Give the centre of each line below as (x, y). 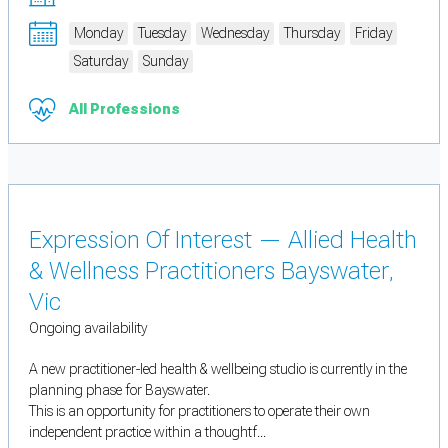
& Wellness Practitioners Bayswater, (211, 270)
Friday (373, 33)
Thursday (312, 33)
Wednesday (235, 33)
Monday (98, 33)
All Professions (124, 109)
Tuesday (162, 33)
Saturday (101, 61)
